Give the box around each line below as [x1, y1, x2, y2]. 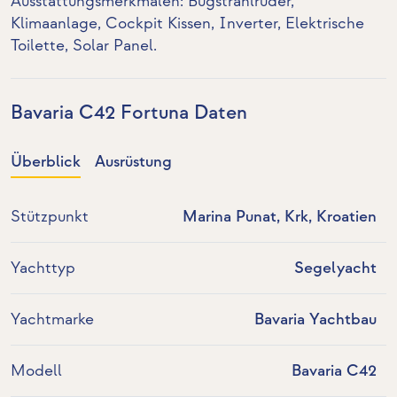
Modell [11, 362, 62, 381]
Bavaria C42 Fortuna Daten [11, 101, 247, 125]
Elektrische [285, 14, 364, 33]
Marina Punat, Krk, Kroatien [182, 207, 377, 227]
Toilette [11, 36, 65, 55]
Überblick [11, 152, 81, 172]
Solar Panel [73, 36, 153, 55]
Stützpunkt [11, 207, 89, 227]
